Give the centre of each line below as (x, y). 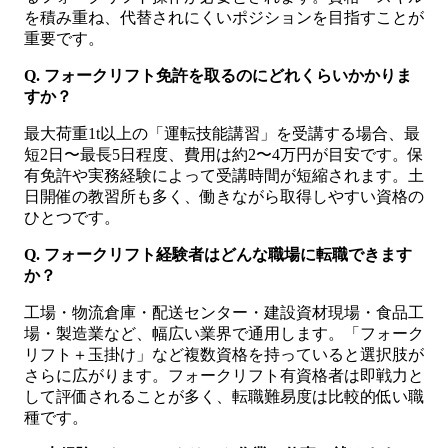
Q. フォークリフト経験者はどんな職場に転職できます (218, 254)
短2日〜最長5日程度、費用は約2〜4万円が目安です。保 (224, 154)
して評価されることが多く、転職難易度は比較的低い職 (224, 396)
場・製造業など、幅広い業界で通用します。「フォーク (224, 333)
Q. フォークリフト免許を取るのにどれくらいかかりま (218, 75)
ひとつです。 (72, 217)
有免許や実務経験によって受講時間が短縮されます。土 (224, 175)
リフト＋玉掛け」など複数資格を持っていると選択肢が (224, 354)
